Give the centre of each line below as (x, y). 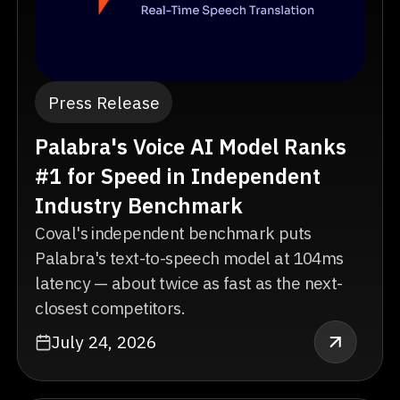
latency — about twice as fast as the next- (189, 282)
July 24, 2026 (104, 341)
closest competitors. (110, 307)
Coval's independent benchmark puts (173, 232)
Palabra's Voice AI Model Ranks (191, 146)
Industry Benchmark (139, 205)
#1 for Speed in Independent (178, 176)
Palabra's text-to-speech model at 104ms (189, 257)
